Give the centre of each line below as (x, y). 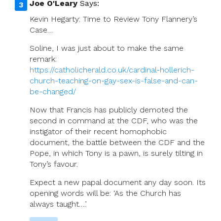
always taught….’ (58, 204)
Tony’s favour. (54, 164)
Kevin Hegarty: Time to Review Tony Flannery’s (113, 19)
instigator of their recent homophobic (98, 132)
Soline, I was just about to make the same (107, 48)
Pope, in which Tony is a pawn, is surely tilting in (116, 153)
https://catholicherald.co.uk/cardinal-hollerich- (112, 70)
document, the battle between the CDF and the (117, 143)
